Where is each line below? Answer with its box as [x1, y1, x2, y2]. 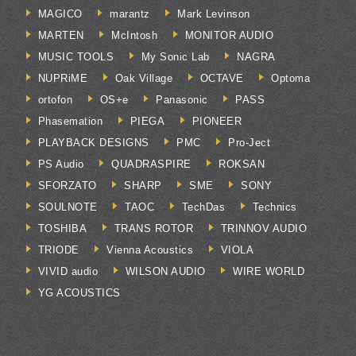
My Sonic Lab [141, 50, 210, 63]
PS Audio [37, 157, 84, 170]
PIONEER [192, 114, 242, 127]
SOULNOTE [37, 200, 98, 213]
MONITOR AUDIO [184, 29, 274, 41]
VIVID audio [37, 265, 99, 277]
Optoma [271, 72, 311, 84]
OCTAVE [199, 72, 244, 84]
